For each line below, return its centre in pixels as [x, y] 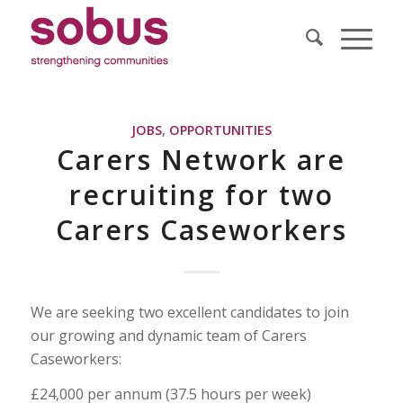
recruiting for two [201, 195]
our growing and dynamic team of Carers [168, 335]
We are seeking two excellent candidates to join [189, 312]
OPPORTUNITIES [220, 130]
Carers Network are [201, 160]
